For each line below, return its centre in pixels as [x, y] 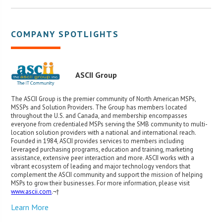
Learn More [30, 207]
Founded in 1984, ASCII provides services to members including [98, 141]
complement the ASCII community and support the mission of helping [107, 174]
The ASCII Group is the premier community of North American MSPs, [104, 99]
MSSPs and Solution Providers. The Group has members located [99, 107]
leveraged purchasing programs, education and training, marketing [102, 149]
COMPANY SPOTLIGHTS [65, 34]
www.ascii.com [31, 191]
